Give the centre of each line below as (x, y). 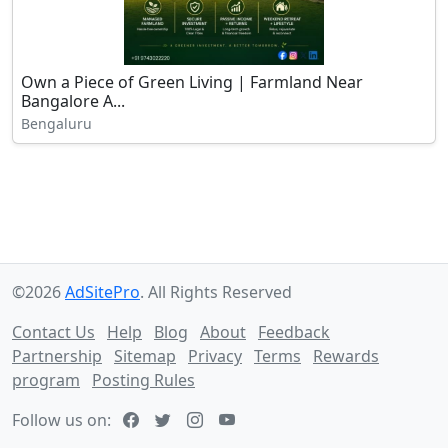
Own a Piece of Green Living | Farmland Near (192, 82)
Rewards (346, 356)
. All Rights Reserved (216, 292)
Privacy (215, 356)
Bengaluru (56, 123)
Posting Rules (143, 380)
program (46, 380)
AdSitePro (102, 292)
